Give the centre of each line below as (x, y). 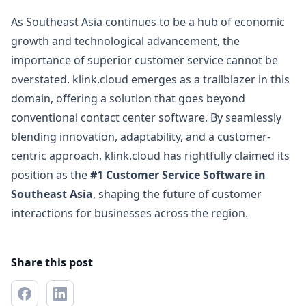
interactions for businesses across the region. (129, 213)
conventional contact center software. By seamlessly (146, 117)
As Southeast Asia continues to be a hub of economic (148, 22)
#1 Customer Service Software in (178, 175)
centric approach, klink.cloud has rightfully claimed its (150, 156)
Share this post (52, 262)
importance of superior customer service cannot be (144, 60)
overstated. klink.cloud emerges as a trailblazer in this (150, 79)
